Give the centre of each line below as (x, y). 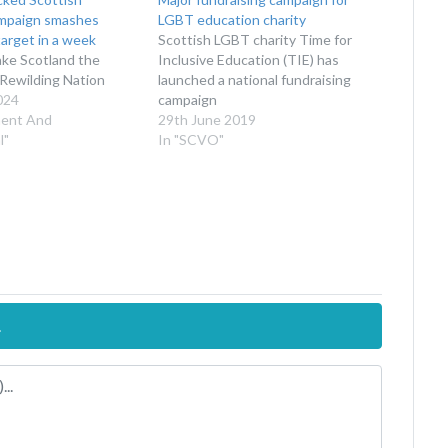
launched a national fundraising (255, 79)
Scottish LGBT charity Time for (255, 39)
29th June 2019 (207, 119)
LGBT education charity (232, 19)
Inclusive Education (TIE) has (249, 59)
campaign (188, 99)
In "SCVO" (191, 139)
